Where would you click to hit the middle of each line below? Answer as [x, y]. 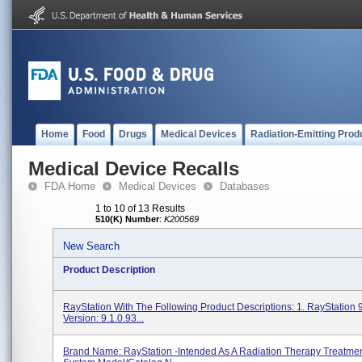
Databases [245, 186]
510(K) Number [127, 219]
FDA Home [70, 186]
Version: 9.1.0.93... [103, 318]
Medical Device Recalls [134, 168]
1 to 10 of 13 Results [140, 208]
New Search [91, 246]
